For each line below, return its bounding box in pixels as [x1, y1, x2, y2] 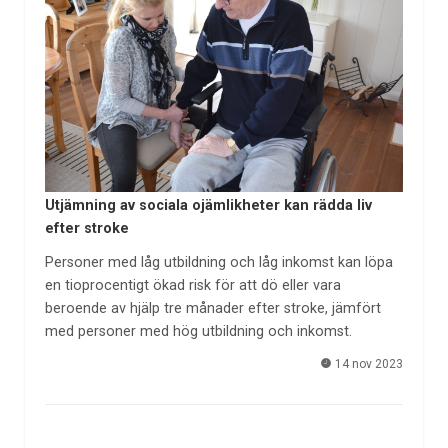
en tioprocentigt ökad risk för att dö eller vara [44, 277, 341, 295]
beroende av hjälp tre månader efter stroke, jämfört [44, 300, 381, 318]
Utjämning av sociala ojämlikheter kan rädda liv [44, 196, 372, 214]
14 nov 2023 [332, 357, 404, 371]
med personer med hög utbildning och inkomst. [44, 323, 352, 341]
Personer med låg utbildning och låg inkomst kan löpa [44, 254, 393, 272]
